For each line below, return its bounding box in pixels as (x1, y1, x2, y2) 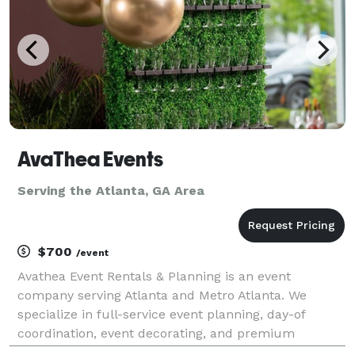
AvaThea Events (17, 147, 163, 171)
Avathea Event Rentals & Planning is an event (17, 268, 291, 284)
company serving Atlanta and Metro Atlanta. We (17, 287, 307, 303)
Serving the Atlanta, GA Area (17, 182, 204, 198)
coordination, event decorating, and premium (17, 325, 295, 341)
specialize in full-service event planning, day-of (17, 306, 305, 322)
